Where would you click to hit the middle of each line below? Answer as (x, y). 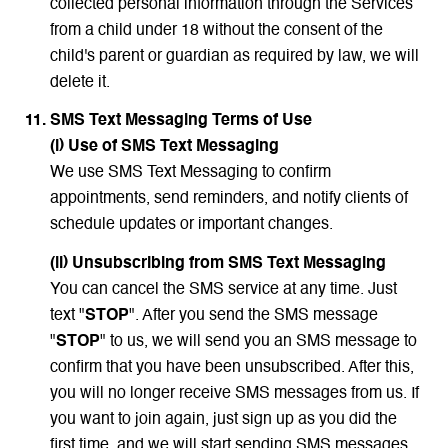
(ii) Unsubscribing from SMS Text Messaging (217, 263)
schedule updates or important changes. (191, 225)
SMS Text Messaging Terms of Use (180, 121)
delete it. (79, 82)
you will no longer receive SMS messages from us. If (234, 393)
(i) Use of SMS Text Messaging (164, 147)
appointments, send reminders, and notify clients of (228, 199)
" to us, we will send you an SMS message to (258, 341)
